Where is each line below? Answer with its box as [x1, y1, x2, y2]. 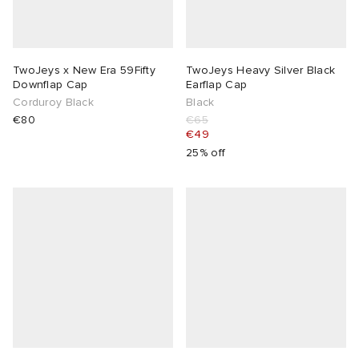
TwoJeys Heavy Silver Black [186, 63, 336, 78]
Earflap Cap [186, 78, 248, 92]
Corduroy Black [13, 95, 94, 110]
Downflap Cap [13, 78, 88, 92]
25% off [186, 146, 226, 160]
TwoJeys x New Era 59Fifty [13, 63, 155, 78]
